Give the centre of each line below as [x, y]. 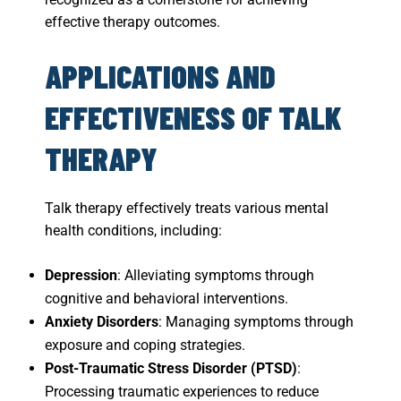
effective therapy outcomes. [132, 22]
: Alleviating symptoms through [216, 276]
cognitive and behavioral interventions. [166, 299]
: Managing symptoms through [256, 322]
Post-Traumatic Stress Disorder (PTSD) [171, 369]
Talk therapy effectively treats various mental [187, 209]
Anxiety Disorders [102, 322]
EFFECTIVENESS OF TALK [193, 117]
